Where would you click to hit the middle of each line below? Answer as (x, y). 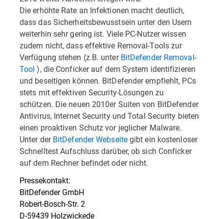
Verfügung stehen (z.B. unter (70, 57)
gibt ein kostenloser (162, 139)
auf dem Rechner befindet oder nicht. (84, 163)
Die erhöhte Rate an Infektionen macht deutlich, (102, 10)
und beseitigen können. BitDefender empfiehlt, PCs (108, 80)
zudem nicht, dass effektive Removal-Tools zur (101, 45)
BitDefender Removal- (158, 57)
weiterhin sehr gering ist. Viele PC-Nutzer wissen (103, 33)
